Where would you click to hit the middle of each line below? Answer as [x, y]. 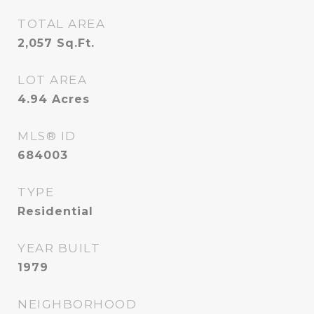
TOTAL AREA [61, 24]
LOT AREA [52, 80]
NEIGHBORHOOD [77, 304]
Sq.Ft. [76, 43]
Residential [55, 211]
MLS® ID [47, 136]
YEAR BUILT [59, 248]
